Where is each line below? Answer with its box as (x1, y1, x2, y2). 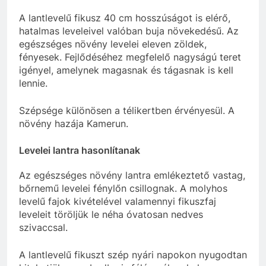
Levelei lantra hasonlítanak (19, 144, 140, 156)
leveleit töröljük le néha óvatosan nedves (19, 208, 203, 221)
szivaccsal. (19, 221, 68, 234)
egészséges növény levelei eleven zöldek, (19, 37, 207, 50)
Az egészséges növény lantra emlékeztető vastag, (19, 169, 245, 182)
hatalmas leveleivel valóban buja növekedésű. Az (19, 24, 239, 37)
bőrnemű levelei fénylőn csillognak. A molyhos (19, 182, 227, 195)
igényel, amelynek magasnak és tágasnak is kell (19, 64, 233, 76)
